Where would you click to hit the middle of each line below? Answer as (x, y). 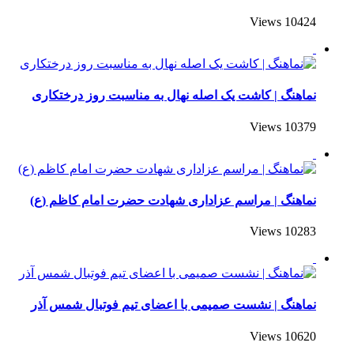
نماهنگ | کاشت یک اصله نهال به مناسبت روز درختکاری (174, 96)
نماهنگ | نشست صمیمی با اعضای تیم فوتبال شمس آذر (173, 305)
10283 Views (300, 232)
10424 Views (300, 22)
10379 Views (300, 126)
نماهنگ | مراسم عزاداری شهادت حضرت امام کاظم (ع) (173, 200)
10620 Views (300, 336)
